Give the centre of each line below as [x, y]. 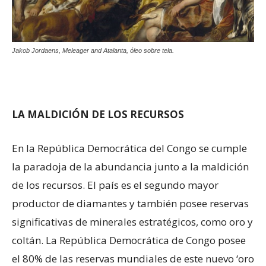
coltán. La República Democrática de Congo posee [129, 240]
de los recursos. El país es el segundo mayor [115, 185]
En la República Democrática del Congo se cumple [129, 148]
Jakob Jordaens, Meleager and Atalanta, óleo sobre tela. [93, 51]
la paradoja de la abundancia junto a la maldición [130, 167]
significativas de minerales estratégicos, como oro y [132, 222]
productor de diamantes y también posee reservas [130, 204]
